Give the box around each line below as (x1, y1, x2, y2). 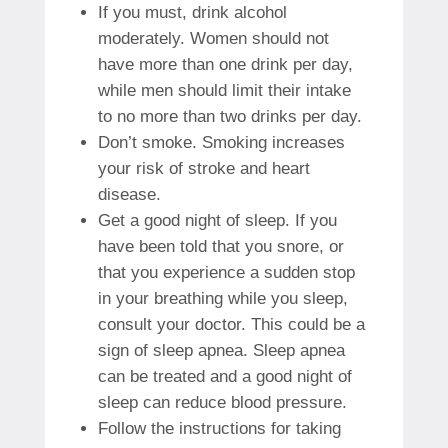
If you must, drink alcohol (97, 2, 287, 22)
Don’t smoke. (97, 132, 197, 152)
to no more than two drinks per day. (97, 106, 362, 126)
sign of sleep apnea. (97, 340, 248, 360)
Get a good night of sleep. (97, 210, 290, 230)
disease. (97, 184, 161, 204)
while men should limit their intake (97, 80, 351, 100)
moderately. (97, 28, 185, 48)
